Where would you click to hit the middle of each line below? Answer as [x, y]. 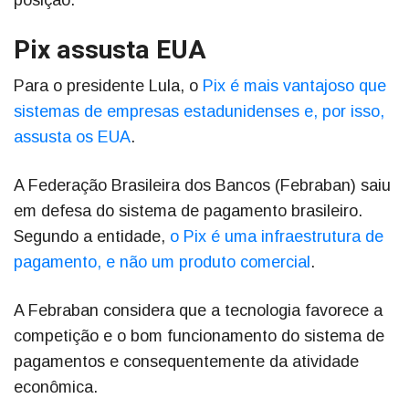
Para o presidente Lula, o [108, 86]
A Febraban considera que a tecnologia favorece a [198, 311]
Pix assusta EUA [110, 51]
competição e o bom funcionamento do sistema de [199, 336]
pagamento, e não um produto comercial [162, 262]
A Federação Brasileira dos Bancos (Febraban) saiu [202, 186]
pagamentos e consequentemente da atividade [186, 362]
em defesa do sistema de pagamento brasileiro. [188, 211]
